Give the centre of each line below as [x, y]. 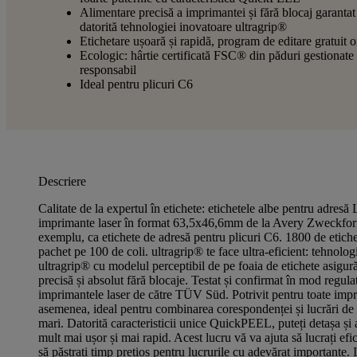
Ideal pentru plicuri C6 [136, 84]
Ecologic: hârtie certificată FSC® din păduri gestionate [217, 55]
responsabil [108, 70]
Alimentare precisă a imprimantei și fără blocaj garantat [218, 12]
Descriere [62, 181]
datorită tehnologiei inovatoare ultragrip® [183, 27]
